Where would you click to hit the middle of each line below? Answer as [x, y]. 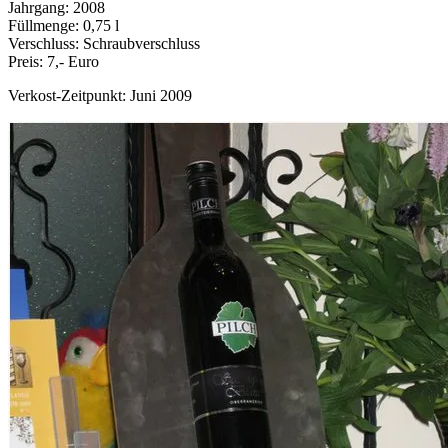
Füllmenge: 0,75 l [63, 26]
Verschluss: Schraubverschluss [104, 44]
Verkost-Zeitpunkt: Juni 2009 [100, 96]
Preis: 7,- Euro [53, 62]
